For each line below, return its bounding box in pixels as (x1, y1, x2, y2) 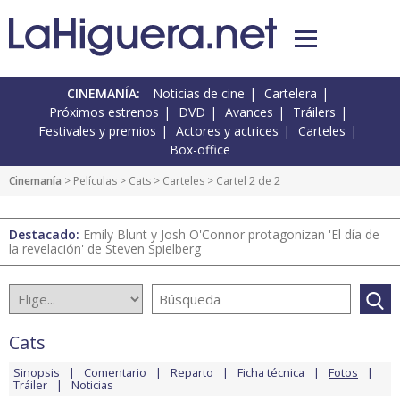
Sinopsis (13, 364, 60, 381)
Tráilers (292, 104, 336, 121)
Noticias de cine (153, 85, 245, 103)
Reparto (171, 364, 213, 381)
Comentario (84, 364, 146, 381)
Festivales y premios (38, 122, 156, 140)
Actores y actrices (176, 122, 279, 140)
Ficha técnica (237, 364, 304, 381)
